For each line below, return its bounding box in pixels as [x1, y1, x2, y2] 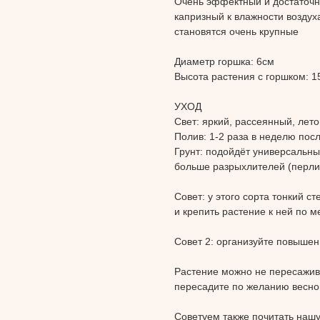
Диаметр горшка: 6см [174, 56, 274, 68]
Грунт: [174, 146, 206, 158]
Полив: [174, 131, 209, 143]
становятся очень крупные [174, 26, 299, 38]
